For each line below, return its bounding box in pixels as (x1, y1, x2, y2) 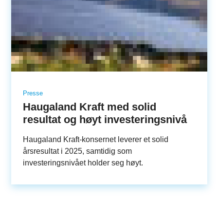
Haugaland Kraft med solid (22, 101, 156, 113)
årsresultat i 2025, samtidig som (22, 147, 132, 156)
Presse (22, 90, 43, 97)
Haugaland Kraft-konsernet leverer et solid (22, 135, 168, 144)
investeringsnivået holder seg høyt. (22, 159, 143, 167)
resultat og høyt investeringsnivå (22, 113, 187, 126)
